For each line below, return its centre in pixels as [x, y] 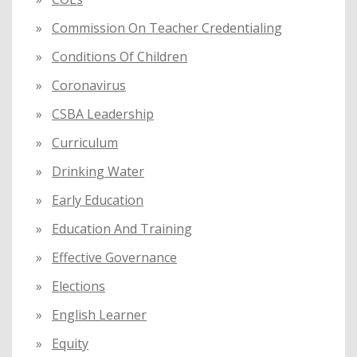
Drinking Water [98, 172]
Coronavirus [89, 86]
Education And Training [122, 229]
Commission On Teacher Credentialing [167, 28]
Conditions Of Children [120, 57]
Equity [70, 344]
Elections [78, 286]
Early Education [98, 200]
